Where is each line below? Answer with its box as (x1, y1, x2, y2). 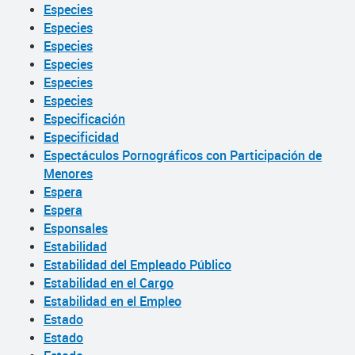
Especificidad (44, 128, 119, 146)
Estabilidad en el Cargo (44, 274, 174, 292)
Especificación (44, 110, 125, 128)
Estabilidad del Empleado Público (44, 256, 231, 273)
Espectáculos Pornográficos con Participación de (44, 147, 322, 164)
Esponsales (44, 219, 108, 237)
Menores (44, 165, 93, 182)
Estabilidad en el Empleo (44, 292, 181, 310)
